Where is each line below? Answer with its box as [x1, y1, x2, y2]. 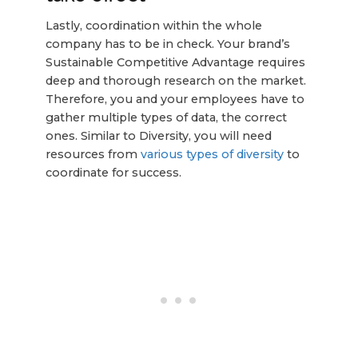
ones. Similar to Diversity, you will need [45, 129, 272, 144]
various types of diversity [140, 147, 284, 162]
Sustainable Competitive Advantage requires [45, 55, 305, 70]
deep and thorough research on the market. [45, 74, 306, 89]
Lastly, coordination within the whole [45, 18, 262, 34]
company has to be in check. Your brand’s [45, 37, 290, 52]
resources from [45, 147, 141, 162]
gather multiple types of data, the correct [45, 110, 287, 125]
